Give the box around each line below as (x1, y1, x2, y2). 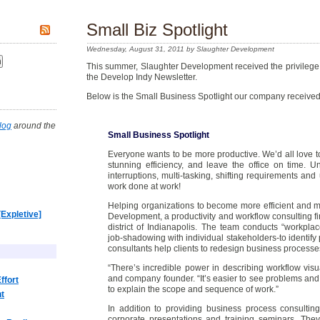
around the (11, 121, 56, 131)
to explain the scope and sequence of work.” (108, 284, 279, 294)
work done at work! (108, 181, 181, 191)
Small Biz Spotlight (86, 20, 228, 39)
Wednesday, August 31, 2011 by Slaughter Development (86, 45, 274, 53)
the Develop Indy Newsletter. (86, 72, 197, 82)
